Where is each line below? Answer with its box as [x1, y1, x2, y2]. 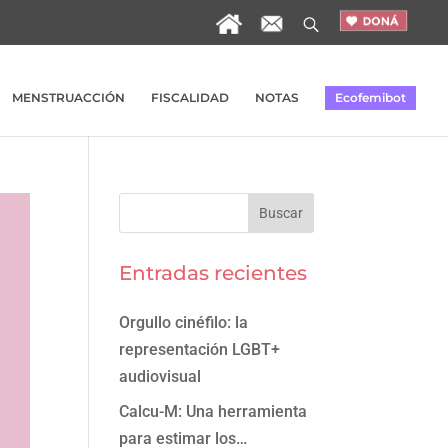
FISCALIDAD [151, 90, 229, 106]
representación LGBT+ [119, 340, 281, 359]
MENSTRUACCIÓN [12, 90, 125, 106]
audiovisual [119, 367, 202, 386]
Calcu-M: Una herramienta [119, 402, 308, 421]
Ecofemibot [335, 90, 406, 106]
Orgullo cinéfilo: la [119, 313, 249, 332]
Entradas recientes [119, 261, 308, 285]
